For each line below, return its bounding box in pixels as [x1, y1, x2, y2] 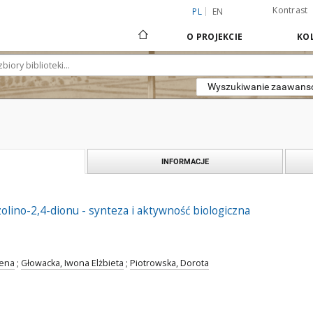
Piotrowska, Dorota [130, 257, 209, 269]
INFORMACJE [161, 156, 209, 166]
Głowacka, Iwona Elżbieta [21, 257, 124, 269]
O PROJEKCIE [187, 31, 242, 43]
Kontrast [272, 4, 308, 16]
